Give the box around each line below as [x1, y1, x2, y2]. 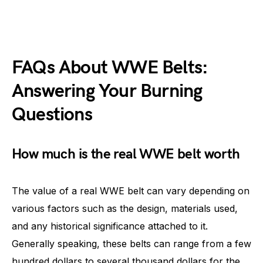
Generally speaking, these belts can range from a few [12, 238, 251, 249]
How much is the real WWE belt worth [12, 146, 240, 163]
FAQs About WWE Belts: [12, 56, 208, 79]
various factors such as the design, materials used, [12, 203, 238, 214]
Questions [12, 103, 92, 126]
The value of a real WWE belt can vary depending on [12, 185, 249, 197]
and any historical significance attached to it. [12, 220, 208, 232]
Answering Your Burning [12, 80, 203, 103]
